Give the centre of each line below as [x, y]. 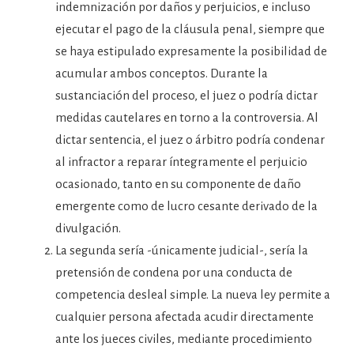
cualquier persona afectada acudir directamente [185, 316]
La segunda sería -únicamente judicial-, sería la [182, 250]
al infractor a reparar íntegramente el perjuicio [181, 162]
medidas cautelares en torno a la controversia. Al [187, 117]
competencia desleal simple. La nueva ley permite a [193, 294]
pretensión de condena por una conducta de [174, 272]
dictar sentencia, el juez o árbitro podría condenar [190, 139]
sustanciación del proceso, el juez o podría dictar [186, 95]
